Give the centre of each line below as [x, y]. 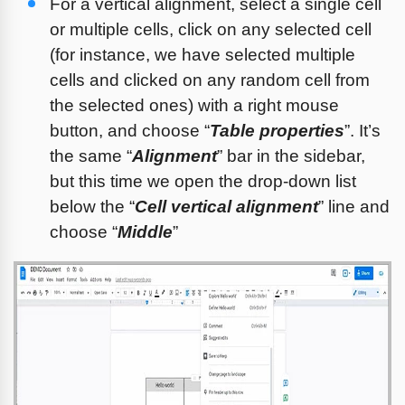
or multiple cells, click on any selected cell [211, 29]
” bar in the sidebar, [291, 155]
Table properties [277, 130]
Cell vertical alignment [226, 206]
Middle [145, 231]
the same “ [91, 155]
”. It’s [363, 130]
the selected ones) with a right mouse [194, 105]
